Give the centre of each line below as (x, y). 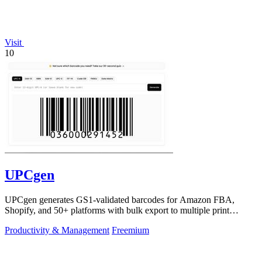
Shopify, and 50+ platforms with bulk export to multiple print (117, 210)
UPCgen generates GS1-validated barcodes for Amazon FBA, (120, 200)
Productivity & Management (57, 230)
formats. (20, 221)
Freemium (130, 230)
